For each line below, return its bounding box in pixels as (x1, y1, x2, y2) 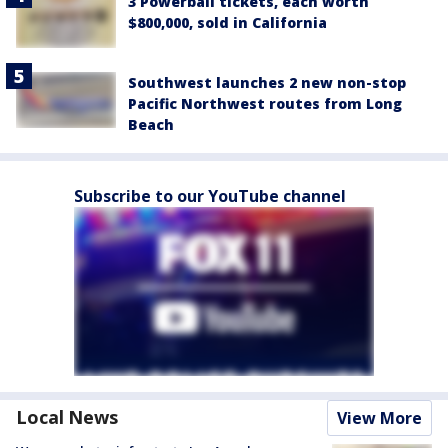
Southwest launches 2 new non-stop (128, 72, 406, 92)
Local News (16, 404, 118, 429)
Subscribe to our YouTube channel (74, 184, 346, 207)
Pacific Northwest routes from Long (128, 93, 402, 113)
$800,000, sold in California (128, 13, 327, 33)
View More (337, 406, 422, 429)
